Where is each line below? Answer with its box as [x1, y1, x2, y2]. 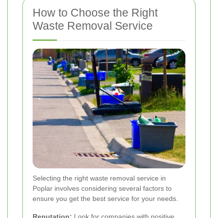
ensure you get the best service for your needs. [33, 194, 178, 202]
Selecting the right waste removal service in [33, 174, 166, 182]
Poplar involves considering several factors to [33, 184, 172, 192]
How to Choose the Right [33, 6, 158, 19]
